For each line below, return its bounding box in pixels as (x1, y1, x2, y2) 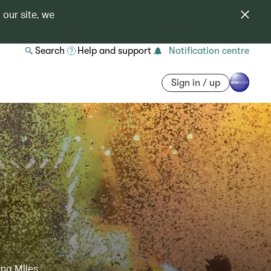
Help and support (77, 45, 151, 56)
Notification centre (169, 45, 249, 56)
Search (35, 45, 65, 56)
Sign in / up (171, 77, 220, 88)
